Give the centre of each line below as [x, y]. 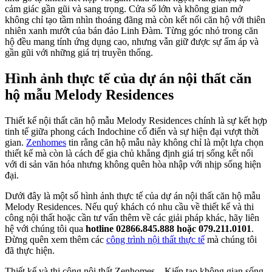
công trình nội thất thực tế [155, 239]
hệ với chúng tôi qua [45, 228]
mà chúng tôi [231, 239]
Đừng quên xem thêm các [56, 239]
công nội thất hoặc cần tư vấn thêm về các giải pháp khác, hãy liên [132, 217]
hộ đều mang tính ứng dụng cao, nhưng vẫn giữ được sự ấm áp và [132, 42]
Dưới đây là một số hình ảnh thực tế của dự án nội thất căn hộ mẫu [133, 195]
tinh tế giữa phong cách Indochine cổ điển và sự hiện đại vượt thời [132, 131]
